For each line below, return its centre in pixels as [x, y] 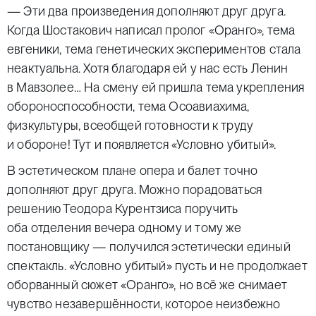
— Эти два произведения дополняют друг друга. [146, 11]
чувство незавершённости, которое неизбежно [144, 304]
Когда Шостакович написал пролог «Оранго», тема [151, 30]
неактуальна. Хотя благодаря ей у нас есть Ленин [148, 68]
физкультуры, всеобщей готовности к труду [130, 125]
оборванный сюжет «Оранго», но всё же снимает [147, 285]
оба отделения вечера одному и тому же [124, 227]
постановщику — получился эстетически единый [149, 247]
